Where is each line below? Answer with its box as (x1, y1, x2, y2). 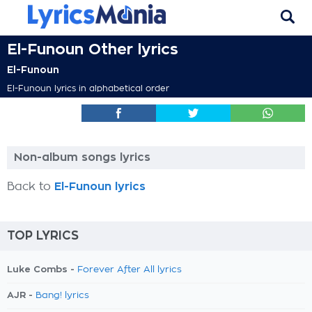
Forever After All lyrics (77, 265, 182, 274)
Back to (7, 181, 54, 192)
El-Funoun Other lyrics (7, 42, 178, 57)
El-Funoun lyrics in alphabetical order (7, 84, 169, 93)
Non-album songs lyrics (14, 152, 150, 163)
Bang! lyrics (36, 291, 89, 300)
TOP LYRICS (7, 230, 79, 242)
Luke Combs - (7, 265, 77, 274)
